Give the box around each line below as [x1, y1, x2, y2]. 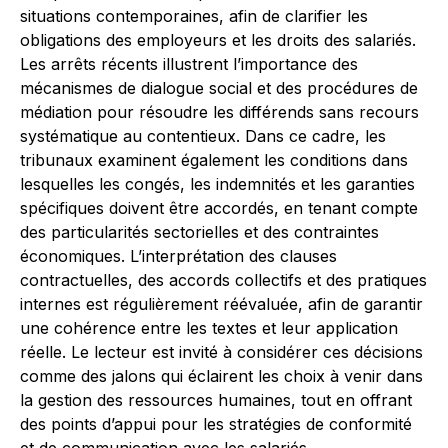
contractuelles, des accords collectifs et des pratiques [20, 270, 427, 290]
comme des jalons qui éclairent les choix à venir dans [20, 366, 423, 386]
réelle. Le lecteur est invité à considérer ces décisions [20, 342, 423, 362]
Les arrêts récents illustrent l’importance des [20, 54, 358, 74]
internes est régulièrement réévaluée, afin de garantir [20, 294, 423, 314]
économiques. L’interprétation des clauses [20, 246, 337, 266]
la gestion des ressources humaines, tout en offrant [20, 390, 412, 410]
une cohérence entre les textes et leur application [20, 318, 398, 338]
